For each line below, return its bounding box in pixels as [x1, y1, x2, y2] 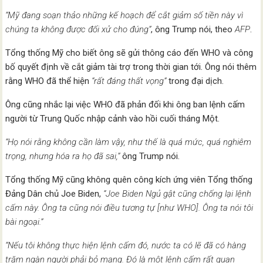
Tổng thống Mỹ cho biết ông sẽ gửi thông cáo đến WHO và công [5, 47, 254, 58]
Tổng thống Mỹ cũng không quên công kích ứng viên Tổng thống [5, 174, 253, 185]
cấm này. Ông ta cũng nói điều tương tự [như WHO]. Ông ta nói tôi [5, 202, 254, 213]
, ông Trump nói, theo [151, 23, 235, 35]
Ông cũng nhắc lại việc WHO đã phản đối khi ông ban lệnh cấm [5, 99, 245, 110]
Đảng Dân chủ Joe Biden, [5, 188, 104, 199]
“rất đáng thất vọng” [92, 75, 167, 86]
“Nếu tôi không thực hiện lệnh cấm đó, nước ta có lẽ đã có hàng [5, 240, 247, 251]
